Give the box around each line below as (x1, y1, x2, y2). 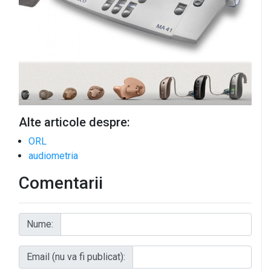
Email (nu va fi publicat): (27, 250, 125, 263)
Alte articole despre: (19, 114, 130, 129)
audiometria (28, 149, 78, 162)
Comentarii (19, 172, 103, 193)
